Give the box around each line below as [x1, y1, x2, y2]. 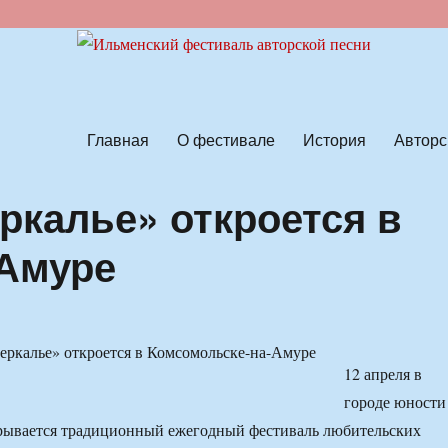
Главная [86, 127, 149, 151]
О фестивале [176, 127, 275, 151]
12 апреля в [343, 363, 422, 385]
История [302, 127, 366, 151]
